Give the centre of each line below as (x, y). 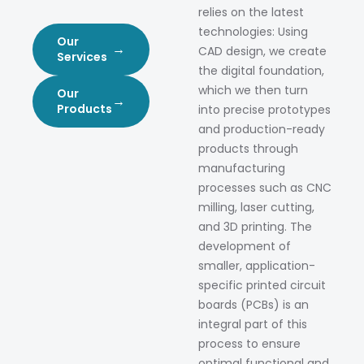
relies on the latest (251, 13)
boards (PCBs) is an (253, 305)
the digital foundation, (261, 71)
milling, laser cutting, (256, 208)
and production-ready (262, 130)
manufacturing (242, 169)
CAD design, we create (262, 52)
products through (248, 149)
